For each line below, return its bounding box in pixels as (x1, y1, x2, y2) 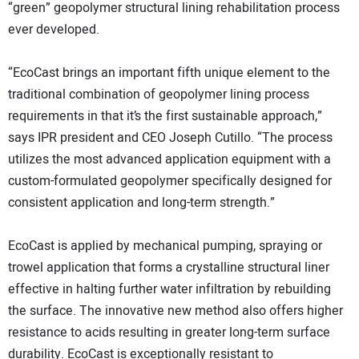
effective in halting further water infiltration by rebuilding (8, 280, 331, 300)
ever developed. (8, 20, 99, 40)
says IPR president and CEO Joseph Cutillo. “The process (8, 128, 333, 148)
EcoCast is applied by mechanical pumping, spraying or (8, 236, 322, 256)
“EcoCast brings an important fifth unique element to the (8, 63, 330, 83)
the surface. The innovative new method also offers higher (8, 301, 343, 321)
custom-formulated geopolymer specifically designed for (8, 171, 332, 192)
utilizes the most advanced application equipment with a (8, 150, 331, 170)
